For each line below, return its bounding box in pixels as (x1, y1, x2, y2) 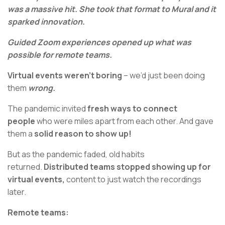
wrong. (28, 82, 55, 94)
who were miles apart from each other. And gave (35, 116, 213, 127)
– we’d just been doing (122, 70, 205, 81)
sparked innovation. (8, 16, 85, 28)
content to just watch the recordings (65, 174, 201, 185)
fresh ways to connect (87, 103, 177, 115)
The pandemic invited (8, 103, 87, 115)
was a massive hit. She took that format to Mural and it (8, 4, 216, 15)
